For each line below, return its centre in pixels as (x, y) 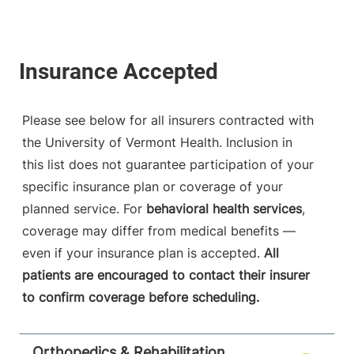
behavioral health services (224, 209)
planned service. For (84, 209)
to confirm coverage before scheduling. (141, 298)
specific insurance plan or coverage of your (153, 187)
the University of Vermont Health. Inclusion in (157, 143)
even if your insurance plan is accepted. (143, 253)
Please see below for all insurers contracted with (168, 121)
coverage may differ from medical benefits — (159, 231)
